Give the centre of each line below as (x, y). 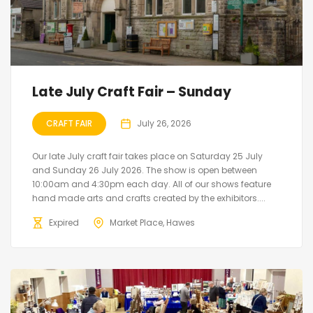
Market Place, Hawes (152, 222)
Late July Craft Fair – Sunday (132, 92)
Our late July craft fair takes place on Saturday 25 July (147, 156)
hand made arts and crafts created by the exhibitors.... (149, 198)
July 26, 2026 (164, 123)
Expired (64, 222)
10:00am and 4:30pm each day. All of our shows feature (152, 184)
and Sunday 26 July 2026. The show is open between (145, 170)
